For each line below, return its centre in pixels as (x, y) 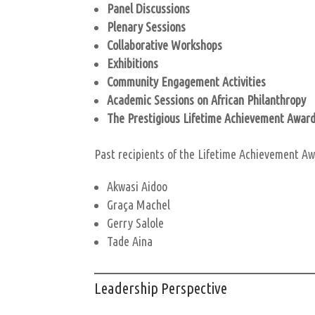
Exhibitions (133, 63)
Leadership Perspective (161, 288)
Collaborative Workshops (165, 45)
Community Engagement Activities (187, 81)
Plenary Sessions (147, 26)
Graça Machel (139, 204)
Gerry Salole (136, 223)
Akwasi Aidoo (137, 186)
